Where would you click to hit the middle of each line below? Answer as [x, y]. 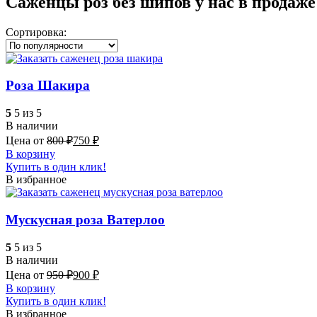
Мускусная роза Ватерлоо [85, 219]
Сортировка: [36, 32]
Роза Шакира [48, 86]
